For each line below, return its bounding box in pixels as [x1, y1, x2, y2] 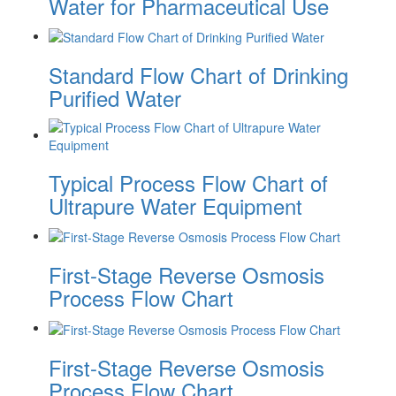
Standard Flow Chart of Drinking [49, 58, 348, 90]
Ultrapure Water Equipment [49, 189, 302, 221]
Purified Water [49, 81, 181, 113]
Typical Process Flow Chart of [49, 166, 328, 198]
